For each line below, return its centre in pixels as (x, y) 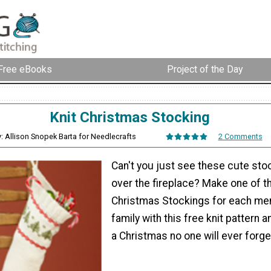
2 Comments (240, 136)
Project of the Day (205, 70)
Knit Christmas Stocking (129, 117)
